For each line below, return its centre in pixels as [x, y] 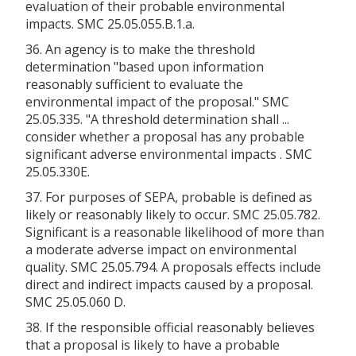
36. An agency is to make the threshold [140, 49]
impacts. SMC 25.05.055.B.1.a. [110, 23]
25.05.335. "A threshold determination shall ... [157, 119]
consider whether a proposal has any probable [165, 136]
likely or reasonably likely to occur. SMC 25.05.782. [173, 214]
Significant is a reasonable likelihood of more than [175, 232]
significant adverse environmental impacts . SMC [169, 154]
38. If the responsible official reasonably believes [170, 327]
